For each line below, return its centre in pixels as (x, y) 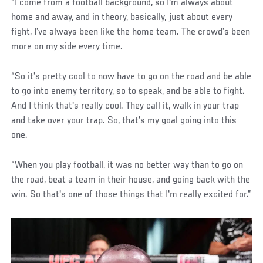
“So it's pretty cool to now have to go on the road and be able (131, 77)
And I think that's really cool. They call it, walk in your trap (125, 107)
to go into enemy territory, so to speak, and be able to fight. (128, 92)
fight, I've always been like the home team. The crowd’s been (131, 33)
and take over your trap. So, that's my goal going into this (124, 121)
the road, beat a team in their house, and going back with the (131, 181)
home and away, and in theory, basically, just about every (122, 18)
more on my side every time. (68, 47)
